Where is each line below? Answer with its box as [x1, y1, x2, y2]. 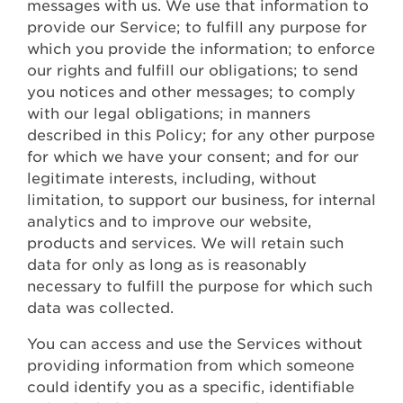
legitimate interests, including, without [27, 170, 317, 188]
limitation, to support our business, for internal [27, 192, 376, 210]
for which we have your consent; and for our [27, 148, 359, 166]
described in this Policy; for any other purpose [27, 127, 375, 145]
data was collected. [27, 300, 174, 318]
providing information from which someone [27, 357, 354, 375]
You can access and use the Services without [27, 336, 363, 354]
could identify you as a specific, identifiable [27, 379, 354, 397]
